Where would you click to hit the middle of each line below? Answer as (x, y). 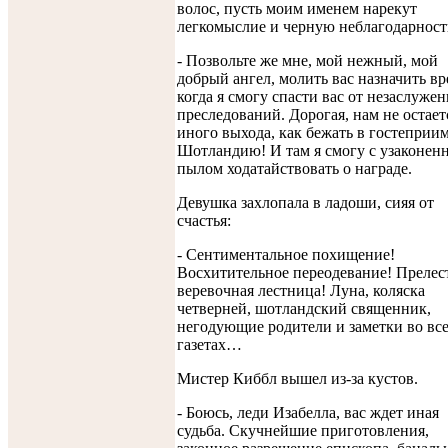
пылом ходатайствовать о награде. (294, 168)
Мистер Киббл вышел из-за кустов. (297, 378)
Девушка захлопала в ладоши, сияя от (305, 202)
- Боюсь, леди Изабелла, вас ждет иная (308, 412)
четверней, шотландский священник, (304, 308)
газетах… (209, 344)
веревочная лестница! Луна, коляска (301, 290)
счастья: (204, 220)
